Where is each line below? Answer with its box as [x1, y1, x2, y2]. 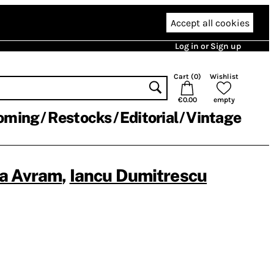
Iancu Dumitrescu [69, 165, 207, 185]
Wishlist [209, 72, 239, 81]
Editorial [119, 108, 178, 127]
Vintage [186, 108, 241, 127]
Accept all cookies [170, 17, 250, 29]
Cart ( [173, 72, 194, 81]
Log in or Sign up [175, 41, 241, 51]
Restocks [47, 108, 112, 127]
